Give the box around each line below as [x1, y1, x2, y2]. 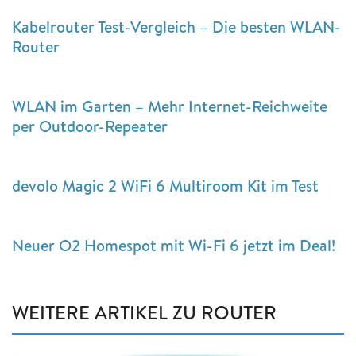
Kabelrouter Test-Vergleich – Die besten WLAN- [12, 15, 341, 37]
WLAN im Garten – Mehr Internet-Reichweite [12, 95, 327, 117]
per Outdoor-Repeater [12, 114, 168, 137]
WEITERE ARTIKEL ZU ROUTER [12, 298, 277, 326]
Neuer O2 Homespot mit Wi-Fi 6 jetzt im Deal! [12, 234, 335, 256]
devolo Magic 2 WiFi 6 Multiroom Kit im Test [12, 174, 319, 196]
